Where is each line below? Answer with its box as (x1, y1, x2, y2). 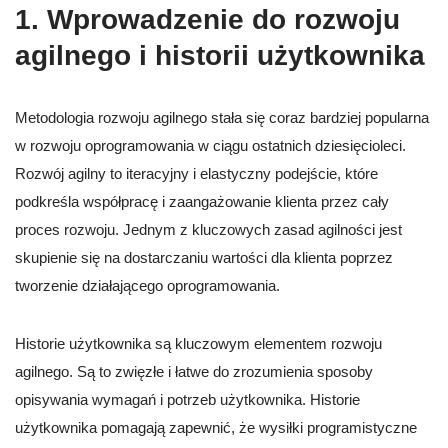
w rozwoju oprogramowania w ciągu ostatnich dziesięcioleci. (15, 137, 406, 155)
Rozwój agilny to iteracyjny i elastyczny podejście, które (15, 165, 378, 183)
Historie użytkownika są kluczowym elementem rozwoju (15, 335, 382, 353)
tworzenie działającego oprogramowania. (15, 277, 280, 295)
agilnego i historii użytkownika (15, 40, 425, 72)
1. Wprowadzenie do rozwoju (15, 4, 400, 36)
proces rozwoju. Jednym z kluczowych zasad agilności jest (15, 221, 402, 239)
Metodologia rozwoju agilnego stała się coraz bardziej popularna (15, 109, 429, 127)
